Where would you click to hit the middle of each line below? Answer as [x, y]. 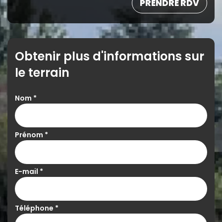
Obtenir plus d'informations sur [110, 56]
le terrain [42, 73]
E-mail [27, 171]
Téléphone [35, 208]
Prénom [30, 135]
